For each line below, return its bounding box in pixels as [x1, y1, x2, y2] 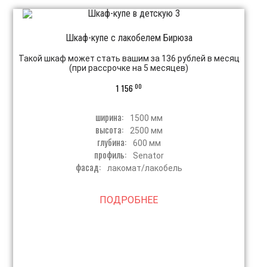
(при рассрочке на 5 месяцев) [69, 63, 189, 73]
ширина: [95, 110, 125, 124]
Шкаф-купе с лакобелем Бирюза [65, 32, 193, 44]
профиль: [94, 148, 128, 162]
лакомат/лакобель [107, 163, 182, 173]
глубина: [97, 135, 128, 149]
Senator [132, 151, 164, 161]
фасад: [75, 160, 103, 174]
